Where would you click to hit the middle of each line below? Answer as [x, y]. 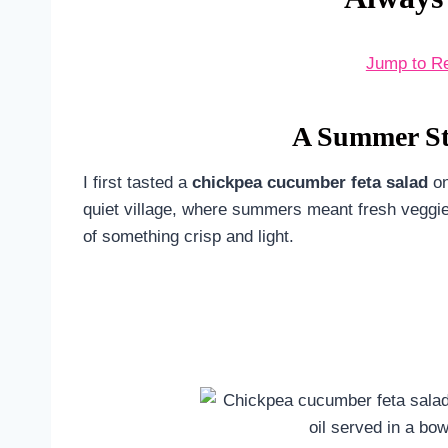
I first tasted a [137, 182]
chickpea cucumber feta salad [310, 182]
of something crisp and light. [188, 236]
